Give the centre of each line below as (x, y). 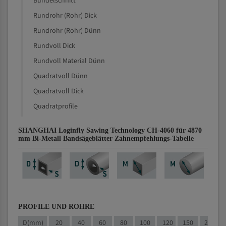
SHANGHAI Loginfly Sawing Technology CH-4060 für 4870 (110, 130)
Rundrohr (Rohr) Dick (65, 16)
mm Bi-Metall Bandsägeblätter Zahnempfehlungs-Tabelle (106, 138)
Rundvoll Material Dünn (69, 61)
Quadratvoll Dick (59, 91)
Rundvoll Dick (54, 46)
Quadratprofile (55, 106)
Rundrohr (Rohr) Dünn (67, 31)
